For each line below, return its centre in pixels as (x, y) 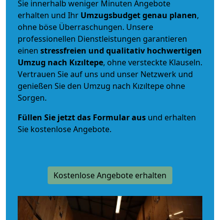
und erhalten (171, 117)
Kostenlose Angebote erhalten (110, 175)
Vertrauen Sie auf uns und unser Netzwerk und (105, 74)
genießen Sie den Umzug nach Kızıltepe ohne (101, 86)
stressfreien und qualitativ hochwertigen (121, 50)
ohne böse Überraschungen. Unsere (85, 27)
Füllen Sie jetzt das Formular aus (82, 117)
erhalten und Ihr (49, 15)
